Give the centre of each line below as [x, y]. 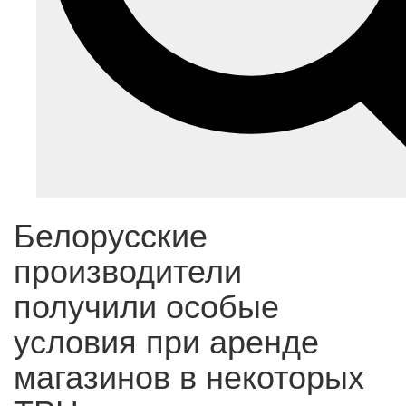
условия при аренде [166, 340]
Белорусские [111, 234]
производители [128, 269]
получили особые [146, 304]
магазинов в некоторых [189, 375]
